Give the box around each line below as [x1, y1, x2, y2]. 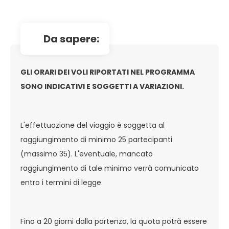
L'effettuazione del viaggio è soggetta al [20, 120, 165, 130]
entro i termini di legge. [20, 177, 103, 188]
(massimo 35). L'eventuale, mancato [20, 149, 153, 159]
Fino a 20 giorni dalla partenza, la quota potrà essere [20, 216, 207, 226]
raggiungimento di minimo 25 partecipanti [20, 134, 172, 145]
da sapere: [51, 32, 99, 46]
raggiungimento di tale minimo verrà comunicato [20, 163, 199, 173]
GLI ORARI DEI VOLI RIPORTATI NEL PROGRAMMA [20, 67, 195, 77]
